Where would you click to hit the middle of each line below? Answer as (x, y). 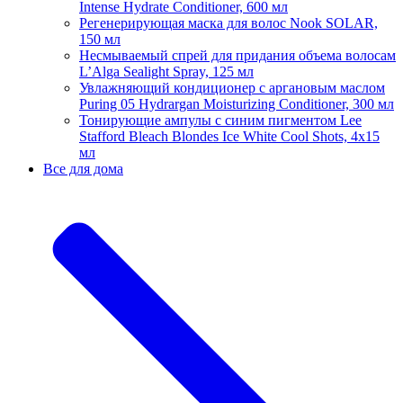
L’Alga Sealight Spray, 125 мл (166, 71)
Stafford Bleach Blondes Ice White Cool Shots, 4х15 (229, 136)
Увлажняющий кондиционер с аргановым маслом (232, 87)
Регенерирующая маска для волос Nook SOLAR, (228, 22)
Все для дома (83, 168)
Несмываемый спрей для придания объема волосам (237, 55)
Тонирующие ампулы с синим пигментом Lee (220, 120)
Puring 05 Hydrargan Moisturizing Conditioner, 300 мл (237, 103)
